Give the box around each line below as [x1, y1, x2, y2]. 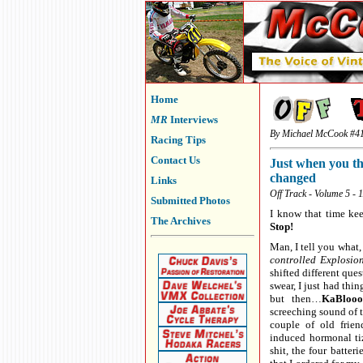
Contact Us [151, 154, 200, 166]
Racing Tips [151, 134, 206, 146]
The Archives [151, 215, 211, 227]
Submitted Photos [151, 194, 230, 207]
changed [270, 171, 316, 185]
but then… [270, 293, 322, 305]
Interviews [168, 113, 218, 126]
